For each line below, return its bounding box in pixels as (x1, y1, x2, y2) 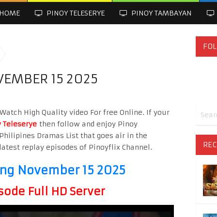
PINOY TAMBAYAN (129, 9, 192, 17)
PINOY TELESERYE (45, 9, 105, 17)
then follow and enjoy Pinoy (37, 120, 138, 128)
